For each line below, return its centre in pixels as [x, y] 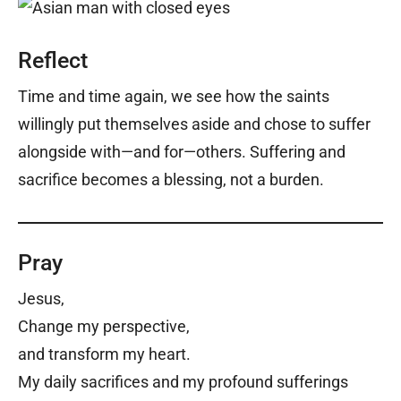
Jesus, [41, 299]
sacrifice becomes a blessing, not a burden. [171, 180]
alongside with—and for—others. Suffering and [182, 152]
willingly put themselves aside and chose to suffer [194, 124]
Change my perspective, [104, 327]
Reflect [53, 61]
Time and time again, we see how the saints [174, 97]
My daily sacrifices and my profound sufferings [183, 382]
